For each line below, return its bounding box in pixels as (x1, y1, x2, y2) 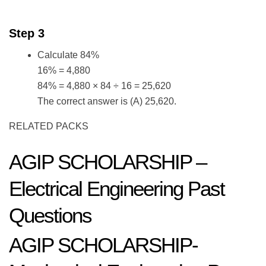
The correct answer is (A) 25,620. (37, 96, 176, 107)
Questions (9, 204, 91, 227)
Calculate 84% (37, 50, 99, 61)
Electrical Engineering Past (9, 177, 224, 201)
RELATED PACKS (9, 121, 91, 132)
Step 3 (9, 27, 48, 40)
